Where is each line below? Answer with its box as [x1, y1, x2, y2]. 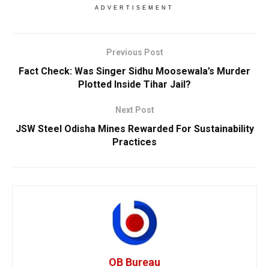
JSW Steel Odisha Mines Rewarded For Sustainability [15, 122, 254, 134]
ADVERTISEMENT [95, 4, 174, 11]
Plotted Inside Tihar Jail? [78, 78, 191, 90]
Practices [112, 136, 157, 148]
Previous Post [106, 47, 163, 57]
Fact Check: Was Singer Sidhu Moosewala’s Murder [19, 65, 250, 77]
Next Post [115, 104, 154, 115]
